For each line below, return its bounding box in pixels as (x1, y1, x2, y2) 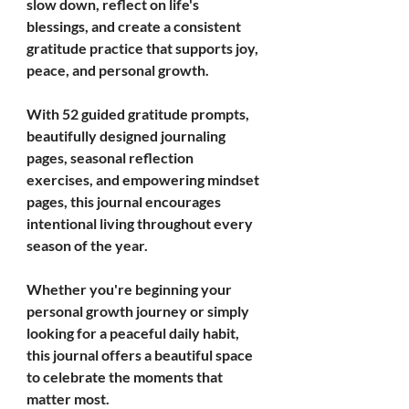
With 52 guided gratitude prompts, (26, 104, 252, 122)
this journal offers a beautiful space (26, 345, 256, 363)
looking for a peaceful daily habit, (26, 323, 242, 341)
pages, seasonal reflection (26, 148, 196, 166)
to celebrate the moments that (26, 367, 225, 385)
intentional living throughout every (26, 214, 256, 232)
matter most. (26, 389, 110, 407)
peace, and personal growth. (26, 60, 209, 79)
